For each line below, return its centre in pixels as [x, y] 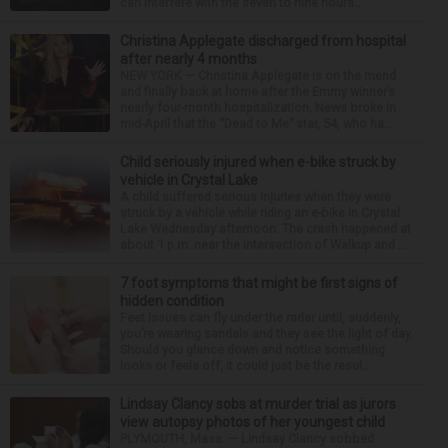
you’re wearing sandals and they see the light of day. [266, 333]
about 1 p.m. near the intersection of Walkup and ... [263, 244]
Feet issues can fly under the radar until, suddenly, [260, 317]
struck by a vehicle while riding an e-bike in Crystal [260, 212]
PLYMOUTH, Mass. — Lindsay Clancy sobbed [247, 438]
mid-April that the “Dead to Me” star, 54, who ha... [256, 123]
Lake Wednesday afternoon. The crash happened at [265, 228]
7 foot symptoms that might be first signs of [259, 283]
